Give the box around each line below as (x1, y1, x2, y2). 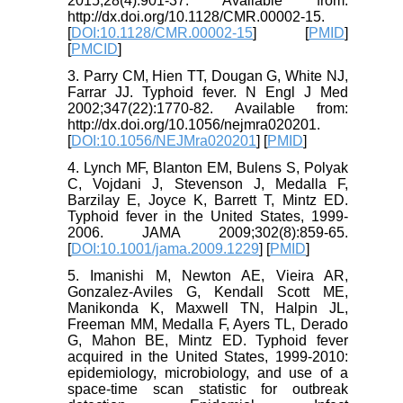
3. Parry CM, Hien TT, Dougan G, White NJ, (67, 68, 348, 85)
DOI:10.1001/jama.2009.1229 (71, 241, 260, 257)
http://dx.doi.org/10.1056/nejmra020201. (67, 117, 321, 133)
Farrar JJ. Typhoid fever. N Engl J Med (67, 85, 348, 101)
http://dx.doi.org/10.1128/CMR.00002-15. (67, 9, 326, 25)
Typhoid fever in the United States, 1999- (67, 209, 348, 225)
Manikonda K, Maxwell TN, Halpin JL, (67, 300, 348, 317)
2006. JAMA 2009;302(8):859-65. (67, 225, 348, 241)
